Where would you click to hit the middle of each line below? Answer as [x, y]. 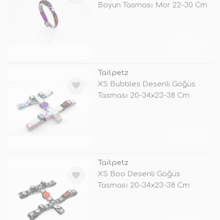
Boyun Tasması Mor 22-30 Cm [152, 5]
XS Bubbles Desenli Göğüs [146, 84]
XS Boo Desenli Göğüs [139, 174]
